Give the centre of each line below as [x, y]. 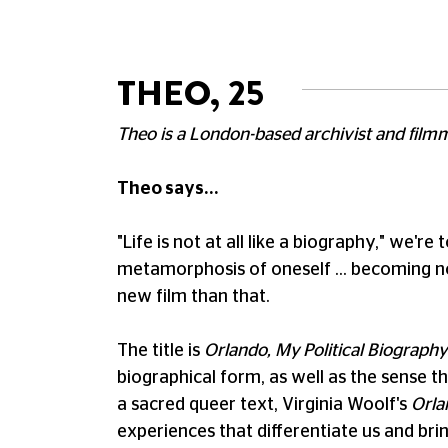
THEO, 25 [194, 93]
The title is [158, 351]
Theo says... [168, 189]
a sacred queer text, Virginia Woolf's [264, 405]
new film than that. [193, 297]
